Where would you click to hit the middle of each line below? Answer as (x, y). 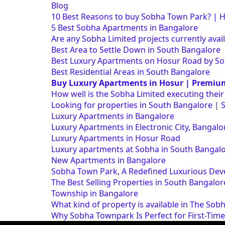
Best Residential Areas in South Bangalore (131, 72)
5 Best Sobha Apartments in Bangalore (125, 28)
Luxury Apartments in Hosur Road (116, 138)
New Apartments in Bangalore (108, 160)
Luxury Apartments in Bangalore (113, 116)
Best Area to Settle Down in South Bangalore (136, 50)
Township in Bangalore (95, 194)
